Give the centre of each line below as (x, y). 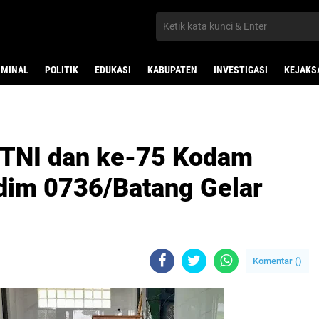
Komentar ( (276, 261)
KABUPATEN (172, 70)
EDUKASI (113, 70)
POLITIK (62, 70)
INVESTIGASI (241, 70)
